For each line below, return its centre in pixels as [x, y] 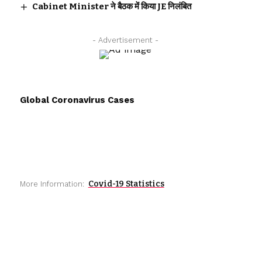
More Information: [52, 184]
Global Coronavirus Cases [77, 100]
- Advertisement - [126, 40]
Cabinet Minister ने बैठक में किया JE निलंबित [111, 7]
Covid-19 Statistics [126, 184]
